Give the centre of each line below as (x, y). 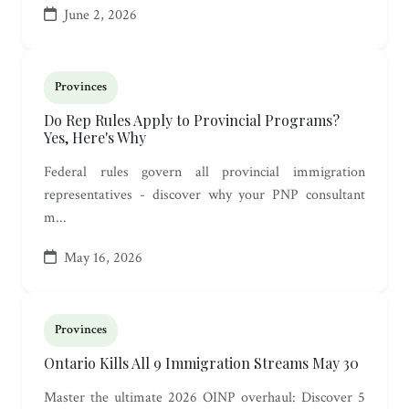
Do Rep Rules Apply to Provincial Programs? (192, 121)
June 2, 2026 (99, 16)
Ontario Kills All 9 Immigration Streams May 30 (201, 363)
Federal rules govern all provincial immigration (204, 173)
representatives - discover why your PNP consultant (204, 195)
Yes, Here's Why (95, 138)
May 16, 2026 (101, 258)
